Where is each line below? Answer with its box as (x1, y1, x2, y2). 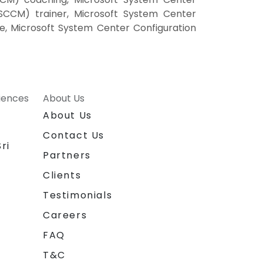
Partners (43, 148, 91, 162)
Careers (43, 208, 87, 222)
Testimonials (43, 188, 113, 202)
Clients (43, 168, 82, 182)
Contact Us (43, 128, 104, 142)
